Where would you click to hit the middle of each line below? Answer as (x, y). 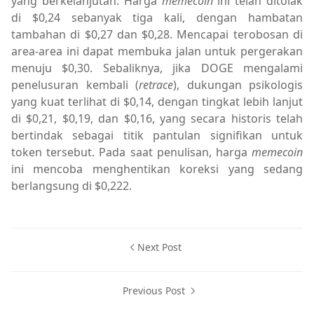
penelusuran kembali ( (75, 84)
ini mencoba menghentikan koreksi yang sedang (157, 169)
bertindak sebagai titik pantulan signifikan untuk (157, 135)
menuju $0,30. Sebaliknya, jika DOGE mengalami (157, 68)
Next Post (159, 247)
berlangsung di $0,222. (71, 185)
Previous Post (155, 290)
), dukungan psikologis (238, 84)
